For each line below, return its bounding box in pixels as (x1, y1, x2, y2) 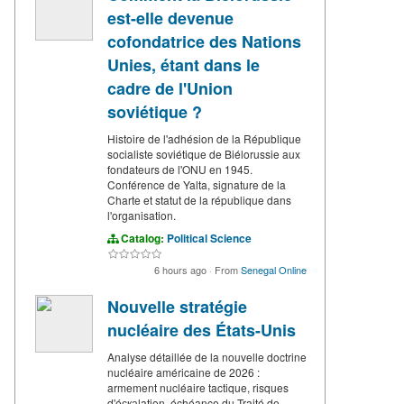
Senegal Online (241, 262, 307, 278)
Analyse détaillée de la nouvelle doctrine (107, 349, 307, 365)
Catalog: (118, 230, 167, 247)
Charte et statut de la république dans (107, 192, 291, 208)
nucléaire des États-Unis (107, 318, 296, 343)
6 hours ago (154, 262, 209, 278)
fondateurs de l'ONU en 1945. (107, 161, 252, 178)
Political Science (167, 230, 252, 247)
